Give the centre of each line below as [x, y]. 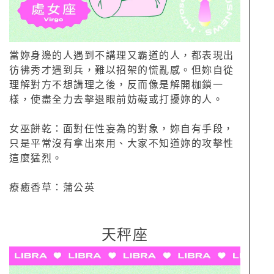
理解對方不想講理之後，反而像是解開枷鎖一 [116, 85]
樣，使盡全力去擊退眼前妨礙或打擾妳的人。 [116, 99]
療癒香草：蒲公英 [52, 187]
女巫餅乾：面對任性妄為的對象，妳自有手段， [122, 129]
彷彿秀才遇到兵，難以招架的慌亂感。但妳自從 [122, 70]
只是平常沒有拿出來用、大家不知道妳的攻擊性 [122, 143]
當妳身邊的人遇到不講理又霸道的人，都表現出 [122, 55]
